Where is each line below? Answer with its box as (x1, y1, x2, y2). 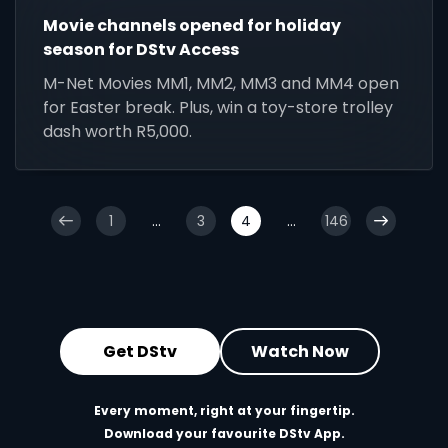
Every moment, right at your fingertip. (93, 402, 355, 420)
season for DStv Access (43, 38, 240, 62)
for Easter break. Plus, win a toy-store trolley (43, 96, 394, 120)
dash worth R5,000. (43, 120, 193, 144)
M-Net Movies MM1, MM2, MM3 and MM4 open (43, 72, 400, 96)
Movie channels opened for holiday (43, 14, 342, 38)
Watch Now (251, 339, 349, 363)
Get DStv (103, 339, 177, 363)
